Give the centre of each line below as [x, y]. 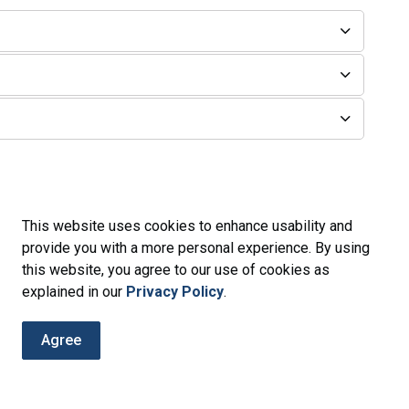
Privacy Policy [175, 292]
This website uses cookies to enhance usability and [187, 226]
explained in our [74, 292]
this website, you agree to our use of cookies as [176, 270]
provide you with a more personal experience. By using [196, 248]
